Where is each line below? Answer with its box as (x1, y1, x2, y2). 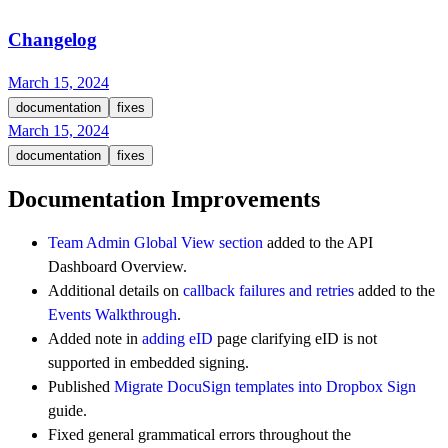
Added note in (48, 329, 142, 347)
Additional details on (48, 281, 183, 299)
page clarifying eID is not (213, 329, 377, 347)
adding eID (142, 329, 213, 347)
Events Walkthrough (48, 305, 177, 323)
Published (48, 377, 114, 395)
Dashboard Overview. (48, 257, 187, 275)
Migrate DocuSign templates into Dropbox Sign (114, 377, 416, 395)
